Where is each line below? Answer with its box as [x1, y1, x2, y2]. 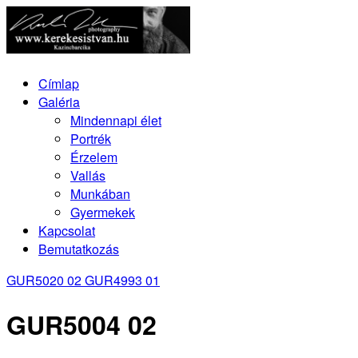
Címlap [38, 74, 79, 93]
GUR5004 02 [6, 306, 157, 344]
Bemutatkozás [38, 239, 119, 258]
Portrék [70, 129, 111, 148]
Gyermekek [70, 202, 135, 221]
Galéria [38, 92, 80, 111]
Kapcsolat [38, 221, 95, 240]
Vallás [70, 165, 105, 185]
